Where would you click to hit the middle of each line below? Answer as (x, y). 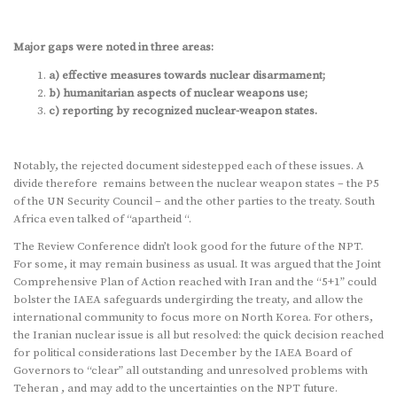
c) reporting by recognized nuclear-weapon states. (183, 110)
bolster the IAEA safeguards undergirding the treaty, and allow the (188, 299)
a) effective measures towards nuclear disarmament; (187, 75)
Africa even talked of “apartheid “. (102, 218)
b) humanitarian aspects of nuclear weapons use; (178, 93)
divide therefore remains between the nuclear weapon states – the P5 (196, 183)
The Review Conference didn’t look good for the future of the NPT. (188, 246)
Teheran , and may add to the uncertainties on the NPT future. (175, 388)
